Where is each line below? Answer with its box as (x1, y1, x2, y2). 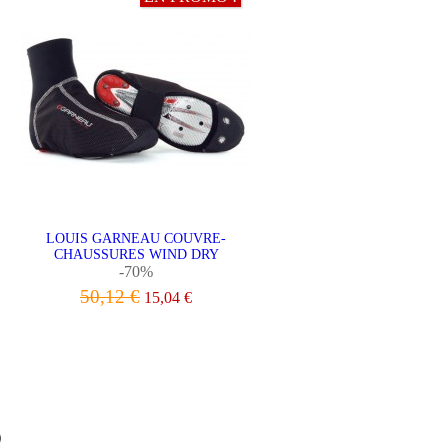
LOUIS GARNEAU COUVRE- (46, 231, 226, 246)
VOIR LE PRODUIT (66, 319, 206, 336)
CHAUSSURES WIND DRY (53, 247, 219, 262)
